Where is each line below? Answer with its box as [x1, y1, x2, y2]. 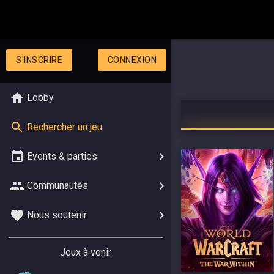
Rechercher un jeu [27, 121, 102, 133]
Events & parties [27, 150, 97, 162]
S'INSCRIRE [16, 55, 62, 65]
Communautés [27, 180, 88, 191]
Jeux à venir [60, 246, 111, 258]
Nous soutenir [27, 209, 87, 221]
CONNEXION [107, 55, 157, 65]
